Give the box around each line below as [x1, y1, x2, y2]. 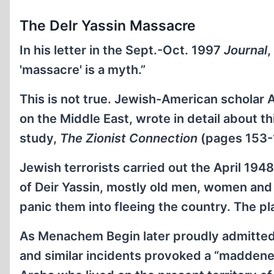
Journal [224, 43, 267, 58]
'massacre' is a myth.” [20, 62, 146, 78]
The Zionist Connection [60, 131, 198, 146]
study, [20, 131, 60, 146]
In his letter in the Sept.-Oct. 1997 [20, 43, 224, 58]
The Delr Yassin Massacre [20, 17, 196, 35]
